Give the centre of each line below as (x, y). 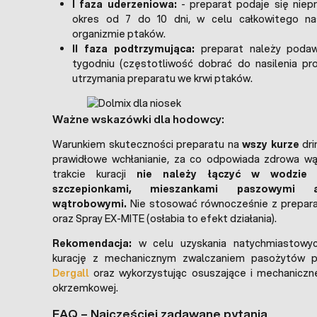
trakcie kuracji (95, 174)
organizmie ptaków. (119, 34)
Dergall (71, 273)
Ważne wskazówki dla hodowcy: (138, 119)
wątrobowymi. (90, 203)
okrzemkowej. (85, 288)
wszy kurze (271, 144)
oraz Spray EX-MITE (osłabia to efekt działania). (165, 218)
